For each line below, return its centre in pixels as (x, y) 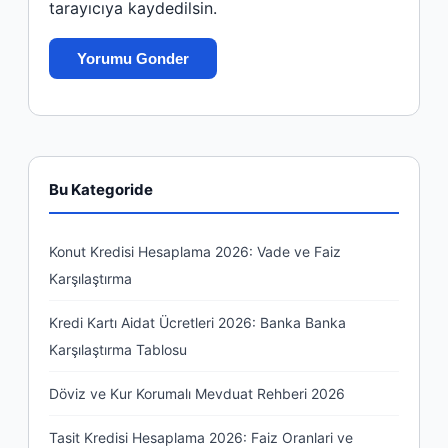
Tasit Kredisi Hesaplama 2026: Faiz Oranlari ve (201, 437)
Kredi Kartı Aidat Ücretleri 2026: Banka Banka (197, 322)
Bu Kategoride (101, 189)
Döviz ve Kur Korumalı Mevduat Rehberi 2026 (197, 393)
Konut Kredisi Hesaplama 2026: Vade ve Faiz (195, 251)
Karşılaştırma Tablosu (118, 349)
